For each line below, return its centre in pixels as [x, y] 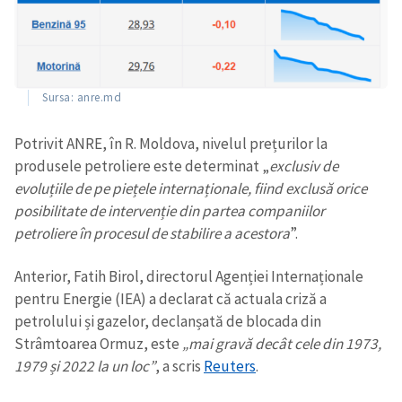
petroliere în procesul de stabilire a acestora [152, 233]
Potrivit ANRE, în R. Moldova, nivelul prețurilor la [171, 143]
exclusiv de [304, 166]
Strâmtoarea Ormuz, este [98, 344]
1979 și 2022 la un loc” [85, 367]
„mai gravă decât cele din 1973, [282, 344]
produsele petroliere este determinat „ [142, 166]
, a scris [179, 367]
